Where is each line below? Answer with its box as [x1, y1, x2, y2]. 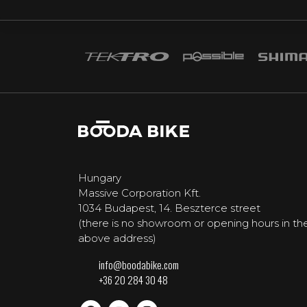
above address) [78, 232, 156, 245]
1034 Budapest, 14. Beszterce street [78, 201, 260, 215]
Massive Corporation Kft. [78, 186, 201, 200]
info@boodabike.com [99, 257, 179, 273]
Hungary [78, 171, 121, 185]
